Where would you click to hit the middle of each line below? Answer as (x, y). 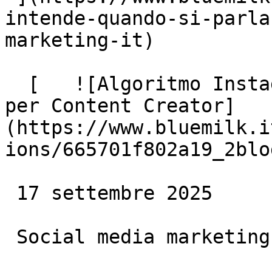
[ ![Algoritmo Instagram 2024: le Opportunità (16, 84)
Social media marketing (11, 237)
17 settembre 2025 (11, 193)
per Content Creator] (120, 106)
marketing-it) (80, 40)
